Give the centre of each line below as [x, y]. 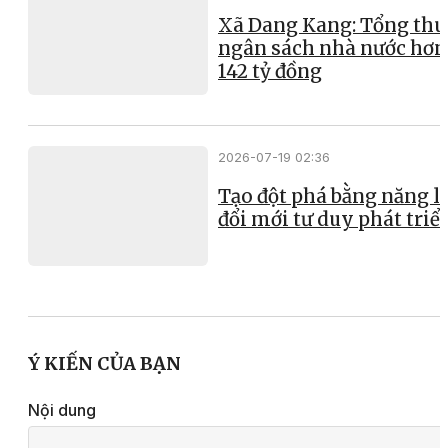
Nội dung [62, 410]
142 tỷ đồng [270, 71]
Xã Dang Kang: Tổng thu [332, 25]
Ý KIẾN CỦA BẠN [104, 364]
